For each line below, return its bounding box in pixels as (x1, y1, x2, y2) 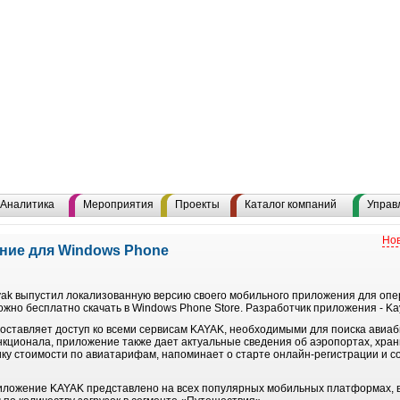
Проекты (175, 198, 220, 211)
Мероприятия (83, 198, 154, 211)
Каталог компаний (245, 198, 337, 211)
